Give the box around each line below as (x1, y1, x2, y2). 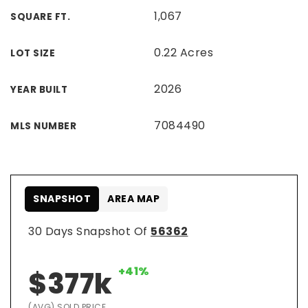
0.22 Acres (154, 45, 213, 60)
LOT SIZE (10, 47, 55, 60)
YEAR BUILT (10, 83, 67, 96)
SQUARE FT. (10, 10, 70, 23)
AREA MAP (107, 192, 159, 206)
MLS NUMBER (10, 120, 76, 133)
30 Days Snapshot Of (28, 223, 151, 239)
